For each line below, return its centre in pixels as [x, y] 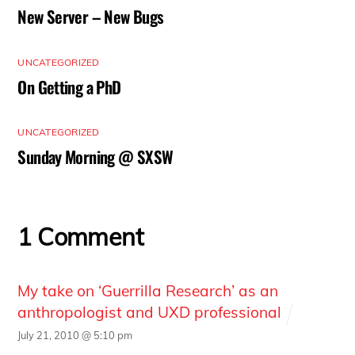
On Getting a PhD [69, 86]
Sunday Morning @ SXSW [95, 157]
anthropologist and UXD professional [150, 313]
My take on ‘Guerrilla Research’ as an [148, 291]
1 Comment [80, 237]
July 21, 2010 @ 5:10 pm [75, 335]
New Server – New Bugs [91, 16]
